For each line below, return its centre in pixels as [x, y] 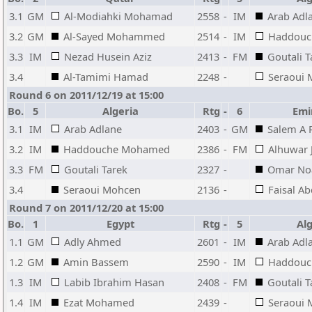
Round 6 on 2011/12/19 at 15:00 [86, 95]
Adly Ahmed [93, 242]
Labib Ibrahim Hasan [114, 282]
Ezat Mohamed [99, 302]
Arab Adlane [93, 129]
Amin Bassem [96, 262]
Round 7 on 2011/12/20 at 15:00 [86, 208]
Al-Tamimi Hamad [106, 77]
